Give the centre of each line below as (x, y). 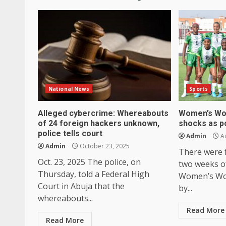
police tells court (70, 133)
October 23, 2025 (104, 146)
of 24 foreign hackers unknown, (99, 123)
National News (69, 89)
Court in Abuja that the (81, 186)
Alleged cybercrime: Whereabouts (103, 113)
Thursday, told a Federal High (94, 174)
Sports (199, 89)
